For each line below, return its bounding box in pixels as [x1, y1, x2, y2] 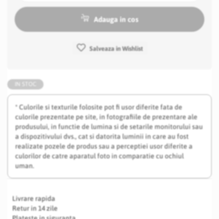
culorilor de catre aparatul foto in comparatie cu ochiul [15, 152, 184, 160]
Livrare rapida [12, 195, 55, 202]
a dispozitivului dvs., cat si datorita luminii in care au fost [15, 132, 189, 140]
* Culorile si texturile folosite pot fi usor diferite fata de [15, 103, 182, 111]
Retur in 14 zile [12, 204, 58, 212]
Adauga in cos [93, 15, 138, 23]
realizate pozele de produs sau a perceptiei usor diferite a [15, 142, 193, 150]
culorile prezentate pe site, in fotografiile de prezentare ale [15, 113, 197, 121]
